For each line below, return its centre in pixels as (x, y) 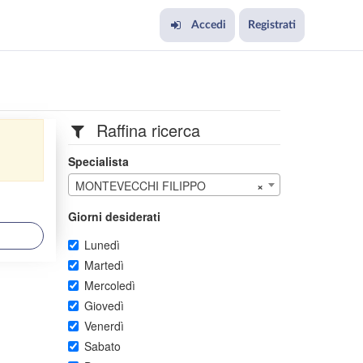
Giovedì (104, 305)
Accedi (208, 25)
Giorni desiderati (114, 216)
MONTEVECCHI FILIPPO (140, 186)
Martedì (104, 265)
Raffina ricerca (149, 130)
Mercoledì (109, 285)
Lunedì (102, 245)
